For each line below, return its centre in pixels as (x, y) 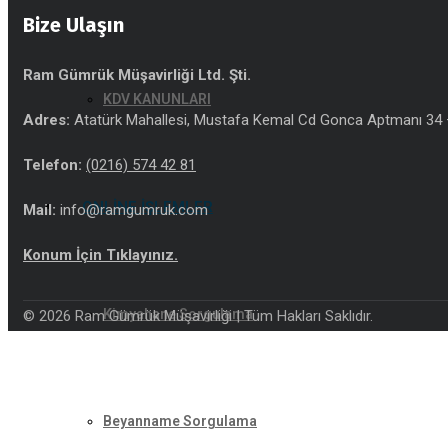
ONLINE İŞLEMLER (147, 207)
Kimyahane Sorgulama (178, 314)
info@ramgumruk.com (132, 210)
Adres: (46, 120)
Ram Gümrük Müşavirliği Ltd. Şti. (137, 75)
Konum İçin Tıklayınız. (100, 255)
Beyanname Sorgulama (180, 421)
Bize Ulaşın (73, 25)
